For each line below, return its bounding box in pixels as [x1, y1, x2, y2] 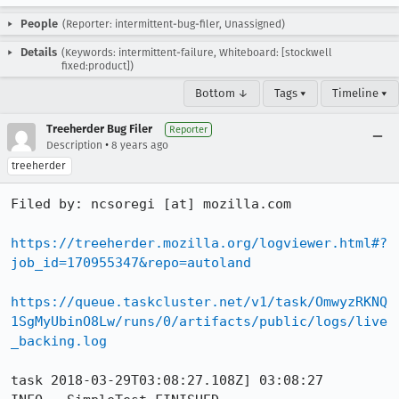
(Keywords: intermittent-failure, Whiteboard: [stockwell [61, 46, 332, 59]
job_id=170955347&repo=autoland [11, 255, 251, 271]
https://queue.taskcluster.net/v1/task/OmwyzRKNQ [11, 294, 387, 310]
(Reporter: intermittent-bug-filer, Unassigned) [62, 18, 285, 30]
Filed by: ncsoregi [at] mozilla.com [11, 196, 291, 212]
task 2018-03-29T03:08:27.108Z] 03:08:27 [11, 372, 323, 388]
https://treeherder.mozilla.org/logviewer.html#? [11, 235, 387, 251]
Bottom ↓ [195, 86, 248, 100]
